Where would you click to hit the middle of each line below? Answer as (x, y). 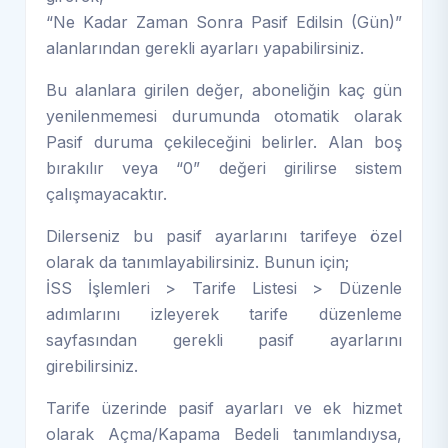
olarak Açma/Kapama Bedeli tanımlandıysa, (224, 433)
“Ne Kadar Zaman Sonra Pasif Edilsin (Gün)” (224, 21)
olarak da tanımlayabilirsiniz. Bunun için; (197, 261)
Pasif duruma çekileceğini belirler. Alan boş (224, 141)
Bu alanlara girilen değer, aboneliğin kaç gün (224, 89)
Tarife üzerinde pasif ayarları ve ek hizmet (224, 407)
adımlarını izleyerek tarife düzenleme (224, 313)
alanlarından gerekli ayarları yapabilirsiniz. (205, 47)
